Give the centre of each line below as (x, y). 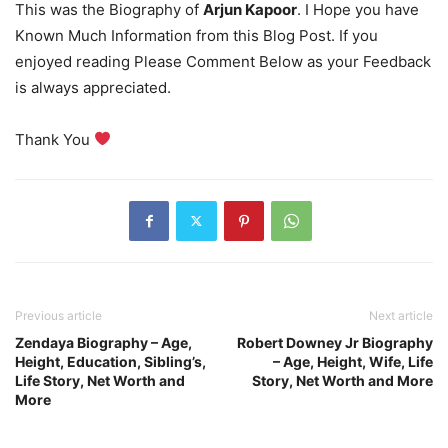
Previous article (58, 315)
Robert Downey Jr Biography (335, 342)
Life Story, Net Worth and (100, 380)
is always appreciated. (93, 87)
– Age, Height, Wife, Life (353, 361)
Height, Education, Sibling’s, (110, 361)
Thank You (54, 139)
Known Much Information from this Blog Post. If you (196, 35)
